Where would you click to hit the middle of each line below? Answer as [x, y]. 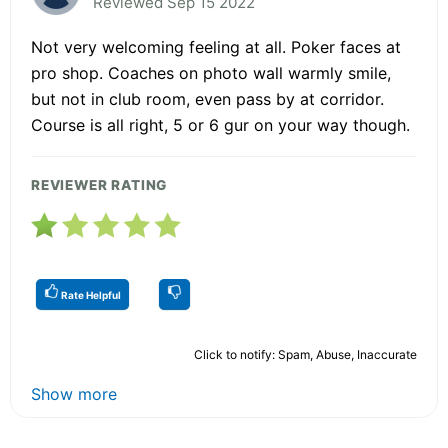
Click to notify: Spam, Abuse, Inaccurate [305, 355]
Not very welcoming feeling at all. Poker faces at [216, 47]
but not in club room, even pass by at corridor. [207, 99]
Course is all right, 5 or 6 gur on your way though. [220, 125]
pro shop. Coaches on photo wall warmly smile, [211, 73]
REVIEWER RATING [99, 185]
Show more [74, 394]
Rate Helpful [90, 295]
